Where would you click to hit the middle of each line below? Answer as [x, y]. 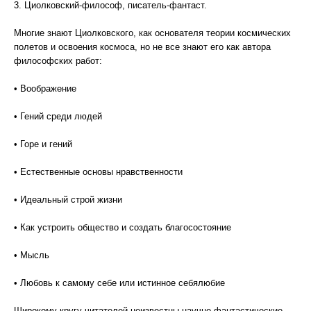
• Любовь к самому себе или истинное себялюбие [119, 283]
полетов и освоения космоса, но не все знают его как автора [142, 47]
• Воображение [45, 89]
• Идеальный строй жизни [68, 200]
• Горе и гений [43, 144]
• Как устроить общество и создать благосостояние [123, 227]
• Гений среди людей [58, 116]
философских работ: [58, 61]
